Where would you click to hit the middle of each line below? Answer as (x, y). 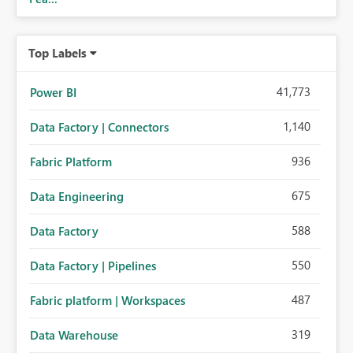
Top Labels (58, 53)
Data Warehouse (74, 335)
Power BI (53, 93)
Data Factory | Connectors (99, 127)
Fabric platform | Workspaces (108, 301)
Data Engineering (77, 197)
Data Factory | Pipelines (93, 266)
